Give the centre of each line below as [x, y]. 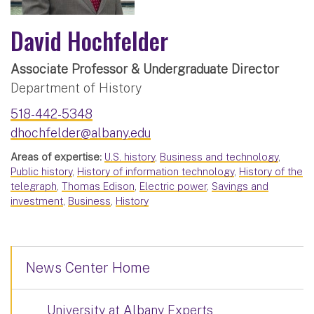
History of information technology [156, 172]
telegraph [34, 186]
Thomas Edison [98, 186]
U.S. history [130, 157]
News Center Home [88, 268]
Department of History [76, 88]
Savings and [240, 186]
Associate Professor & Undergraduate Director [145, 69]
